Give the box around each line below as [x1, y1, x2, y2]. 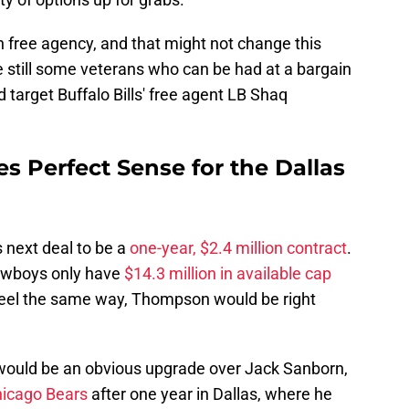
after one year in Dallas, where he [88, 384, 332, 404]
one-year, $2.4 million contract [130, 238, 347, 258]
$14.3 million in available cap [121, 264, 331, 284]
